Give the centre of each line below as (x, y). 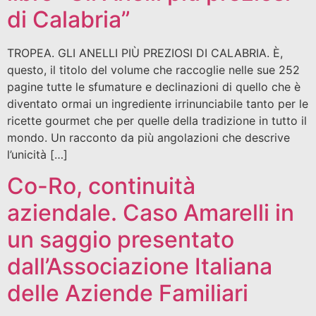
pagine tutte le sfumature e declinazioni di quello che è (154, 86)
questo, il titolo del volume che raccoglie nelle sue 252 (153, 69)
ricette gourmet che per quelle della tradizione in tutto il (157, 120)
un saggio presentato (121, 239)
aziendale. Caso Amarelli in (151, 212)
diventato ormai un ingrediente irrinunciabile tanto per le (158, 103)
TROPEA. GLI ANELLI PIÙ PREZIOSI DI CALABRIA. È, (145, 53)
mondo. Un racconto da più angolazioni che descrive (148, 137)
